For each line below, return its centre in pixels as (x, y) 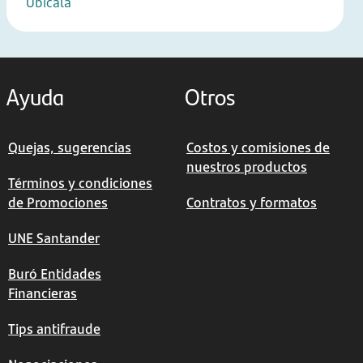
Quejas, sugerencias (70, 147)
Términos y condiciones (80, 183)
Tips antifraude (54, 329)
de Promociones (58, 203)
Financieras (43, 293)
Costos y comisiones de (258, 147)
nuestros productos (247, 167)
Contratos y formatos (252, 203)
